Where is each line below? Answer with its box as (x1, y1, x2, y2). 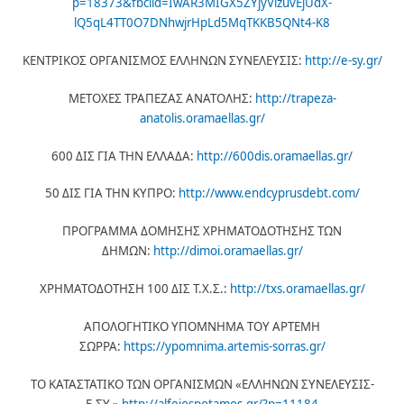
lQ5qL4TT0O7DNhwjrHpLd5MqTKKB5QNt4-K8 (74, 14, 330, 31)
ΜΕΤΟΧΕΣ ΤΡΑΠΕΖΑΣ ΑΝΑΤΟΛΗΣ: (68, 89, 255, 106)
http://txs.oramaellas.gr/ (229, 280, 365, 298)
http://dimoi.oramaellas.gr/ (152, 243, 303, 260)
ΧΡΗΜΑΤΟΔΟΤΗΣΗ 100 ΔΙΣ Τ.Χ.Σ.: (39, 280, 230, 298)
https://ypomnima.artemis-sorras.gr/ (123, 338, 326, 355)
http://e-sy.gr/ (304, 51, 382, 69)
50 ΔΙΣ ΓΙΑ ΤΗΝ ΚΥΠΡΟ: (44, 185, 179, 202)
